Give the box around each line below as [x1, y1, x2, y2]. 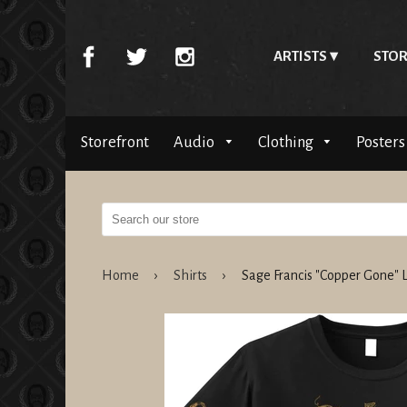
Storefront [81, 134, 149, 152]
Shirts [174, 268, 207, 283]
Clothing [257, 134, 316, 152]
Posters [356, 134, 405, 152]
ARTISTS [273, 48, 327, 64]
